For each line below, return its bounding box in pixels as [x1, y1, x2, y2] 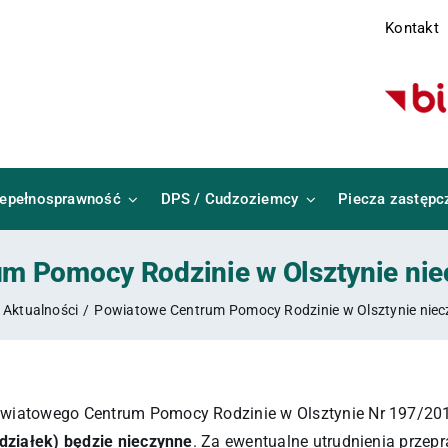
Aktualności [2, 301, 79, 318]
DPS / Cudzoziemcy [160, 190, 299, 208]
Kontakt [385, 19, 439, 37]
